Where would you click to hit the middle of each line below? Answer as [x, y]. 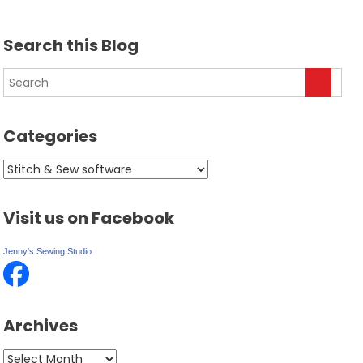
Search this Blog [71, 46]
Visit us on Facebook [89, 218]
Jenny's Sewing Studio [48, 252]
